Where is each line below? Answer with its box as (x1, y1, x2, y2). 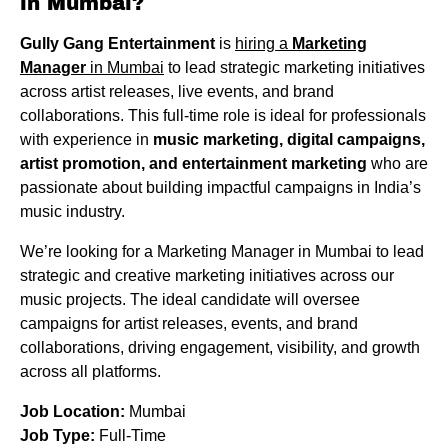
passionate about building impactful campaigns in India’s (20, 179, 421, 197)
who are (367, 155, 428, 173)
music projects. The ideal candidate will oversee (20, 291, 360, 309)
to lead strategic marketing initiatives (164, 59, 425, 77)
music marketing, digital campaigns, (153, 131, 425, 149)
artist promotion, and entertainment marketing (20, 155, 367, 173)
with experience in (20, 131, 153, 149)
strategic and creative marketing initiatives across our (20, 267, 394, 285)
